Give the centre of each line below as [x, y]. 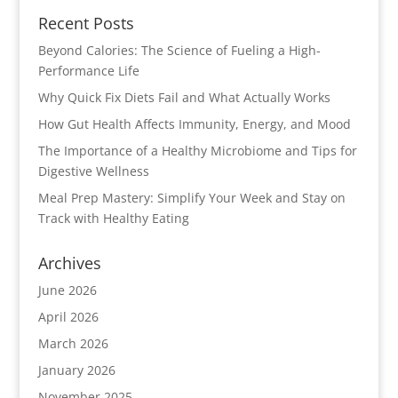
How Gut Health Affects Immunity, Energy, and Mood [194, 124]
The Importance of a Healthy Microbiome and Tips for [197, 151]
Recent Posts [86, 23]
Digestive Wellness [93, 171]
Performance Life [88, 71]
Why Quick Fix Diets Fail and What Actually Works [184, 97]
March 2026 [73, 343]
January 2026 [76, 370]
